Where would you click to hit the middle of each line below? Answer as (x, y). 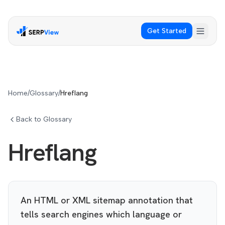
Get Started (167, 31)
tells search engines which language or (101, 214)
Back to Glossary (44, 119)
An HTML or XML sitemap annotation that (107, 200)
